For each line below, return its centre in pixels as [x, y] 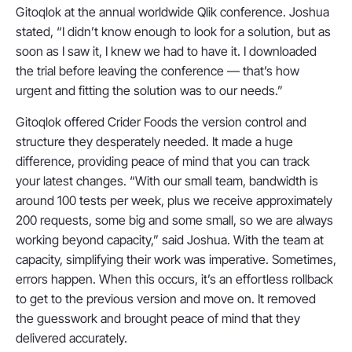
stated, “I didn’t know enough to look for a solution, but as [173, 32]
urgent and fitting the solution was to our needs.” [149, 91]
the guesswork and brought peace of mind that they [158, 318]
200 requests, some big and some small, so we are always [174, 220]
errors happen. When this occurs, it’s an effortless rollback [174, 279]
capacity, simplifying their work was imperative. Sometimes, [176, 259]
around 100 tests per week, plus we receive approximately [174, 200]
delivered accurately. [71, 337]
